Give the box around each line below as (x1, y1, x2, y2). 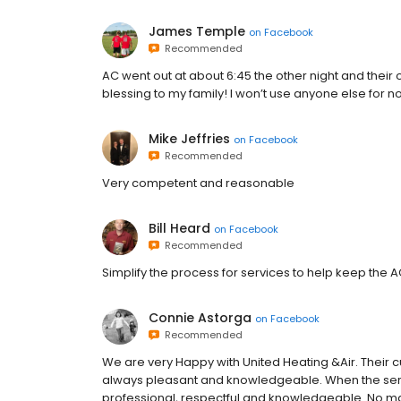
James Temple (149, 22, 245, 40)
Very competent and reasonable (102, 175, 294, 192)
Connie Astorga (149, 309, 252, 327)
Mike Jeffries (149, 130, 230, 148)
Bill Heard (149, 219, 210, 237)
